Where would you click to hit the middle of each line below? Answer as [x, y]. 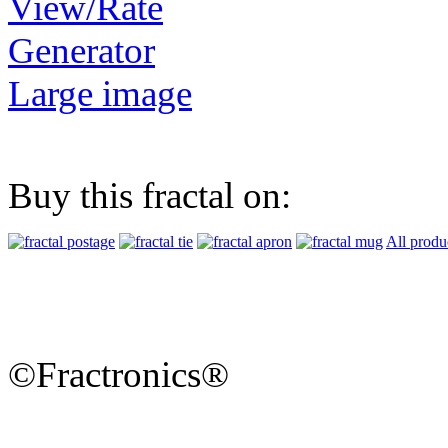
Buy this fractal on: [149, 196]
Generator [81, 51]
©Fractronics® [118, 375]
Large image [100, 94]
